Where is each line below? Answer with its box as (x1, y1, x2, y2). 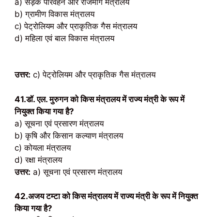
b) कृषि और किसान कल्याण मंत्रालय (15, 130, 123, 140)
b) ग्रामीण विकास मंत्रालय (15, 9, 94, 19)
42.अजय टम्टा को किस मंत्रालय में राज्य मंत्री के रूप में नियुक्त (15, 191, 198, 201)
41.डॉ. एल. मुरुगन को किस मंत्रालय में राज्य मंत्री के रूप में (15, 94, 185, 104)
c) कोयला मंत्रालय (15, 142, 71, 153)
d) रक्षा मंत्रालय (15, 155, 62, 165)
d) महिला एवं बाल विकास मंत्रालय (15, 33, 114, 43)
